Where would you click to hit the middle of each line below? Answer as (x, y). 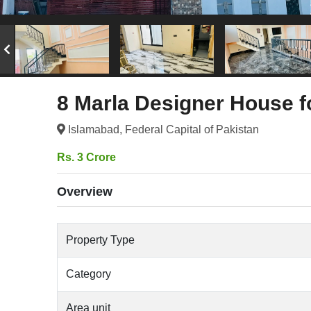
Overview (85, 191)
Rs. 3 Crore (87, 157)
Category (89, 274)
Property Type (101, 239)
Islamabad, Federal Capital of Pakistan (162, 129)
